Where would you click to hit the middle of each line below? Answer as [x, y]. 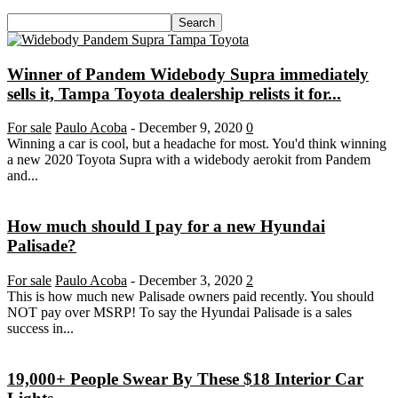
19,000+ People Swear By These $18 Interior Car [185, 378]
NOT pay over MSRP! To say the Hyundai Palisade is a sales [179, 312]
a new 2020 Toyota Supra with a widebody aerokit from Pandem [189, 160]
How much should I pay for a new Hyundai [166, 227]
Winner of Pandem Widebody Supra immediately [188, 74]
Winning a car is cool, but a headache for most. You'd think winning [197, 144]
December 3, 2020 [191, 280]
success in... [40, 328]
